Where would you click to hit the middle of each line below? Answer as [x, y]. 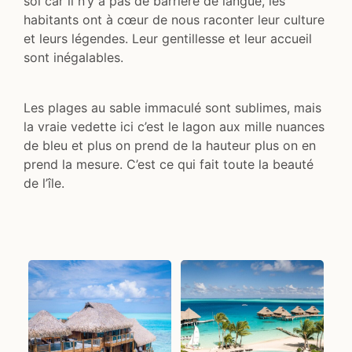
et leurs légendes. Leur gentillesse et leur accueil [168, 38]
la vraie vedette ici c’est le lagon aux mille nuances [174, 126]
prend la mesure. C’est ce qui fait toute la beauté [169, 164]
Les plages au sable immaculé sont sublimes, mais [172, 107]
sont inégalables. [73, 57]
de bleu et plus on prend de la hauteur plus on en [170, 145]
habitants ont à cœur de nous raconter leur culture [174, 19]
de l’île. [44, 183]
